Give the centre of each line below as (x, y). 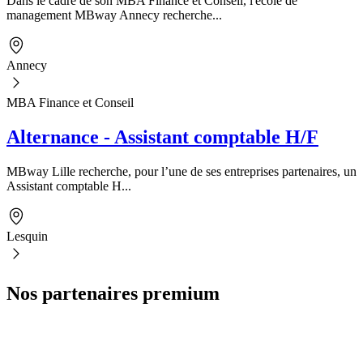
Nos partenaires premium (113, 293)
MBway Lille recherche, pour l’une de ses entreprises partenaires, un (181, 171)
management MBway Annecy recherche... (114, 15)
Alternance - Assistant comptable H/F (162, 137)
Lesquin (27, 236)
